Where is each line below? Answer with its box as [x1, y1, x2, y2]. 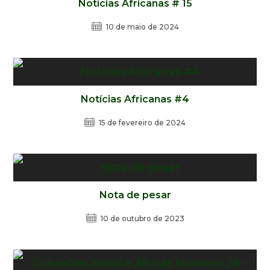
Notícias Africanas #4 [81, 93, 189, 105]
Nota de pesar [99, 189, 171, 201]
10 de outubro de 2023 [100, 214, 184, 223]
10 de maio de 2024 [105, 22, 179, 31]
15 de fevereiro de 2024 [99, 118, 186, 127]
